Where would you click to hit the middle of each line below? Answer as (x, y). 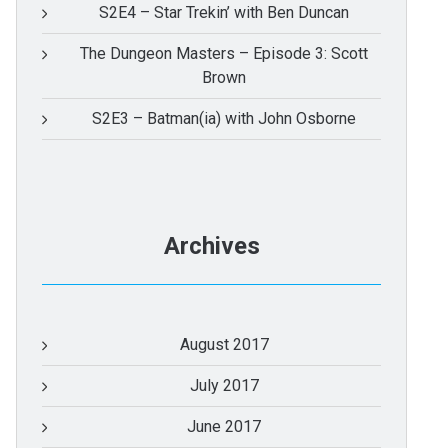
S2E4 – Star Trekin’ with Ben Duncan (224, 13)
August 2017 (224, 345)
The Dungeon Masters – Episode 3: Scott (224, 54)
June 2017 (224, 427)
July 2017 (224, 386)
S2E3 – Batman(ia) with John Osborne (224, 119)
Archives (211, 246)
